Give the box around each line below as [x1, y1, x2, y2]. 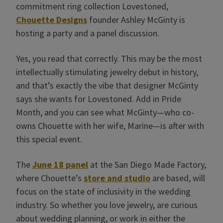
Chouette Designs [16, 14, 87, 25]
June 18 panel [32, 159, 88, 170]
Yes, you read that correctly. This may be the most [16, 53, 202, 64]
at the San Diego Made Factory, [88, 159, 206, 170]
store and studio [84, 172, 150, 184]
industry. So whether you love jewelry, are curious [16, 199, 198, 211]
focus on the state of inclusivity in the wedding [16, 186, 191, 197]
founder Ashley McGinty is [87, 14, 185, 25]
